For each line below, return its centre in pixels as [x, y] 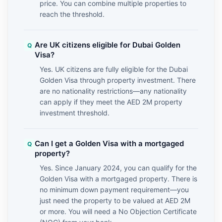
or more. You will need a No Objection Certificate [118, 211]
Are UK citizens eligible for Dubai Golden [108, 45]
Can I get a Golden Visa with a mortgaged [109, 143]
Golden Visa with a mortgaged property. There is [118, 179]
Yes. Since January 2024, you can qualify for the [118, 168]
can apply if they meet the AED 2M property [111, 102]
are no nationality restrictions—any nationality [113, 91]
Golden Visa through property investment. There [118, 80]
